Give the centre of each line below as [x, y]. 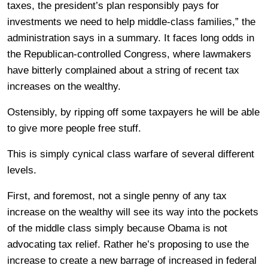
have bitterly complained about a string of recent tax [123, 70]
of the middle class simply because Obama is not [117, 228]
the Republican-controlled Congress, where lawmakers [129, 54]
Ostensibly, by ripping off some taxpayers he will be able [133, 112]
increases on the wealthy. [64, 86]
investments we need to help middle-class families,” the [131, 22]
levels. [22, 170]
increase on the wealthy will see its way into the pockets [133, 212]
